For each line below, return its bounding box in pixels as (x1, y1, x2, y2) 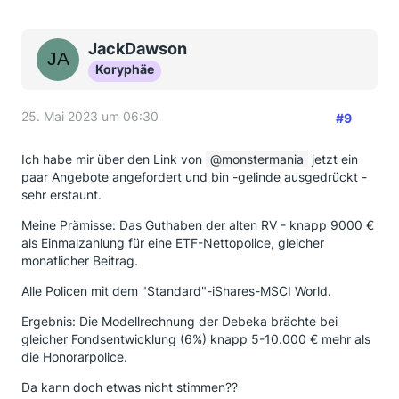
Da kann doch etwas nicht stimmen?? (21, 379, 238, 395)
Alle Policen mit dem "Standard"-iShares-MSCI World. (21, 283, 331, 298)
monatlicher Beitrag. (21, 253, 138, 268)
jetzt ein (308, 151, 358, 167)
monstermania (222, 151, 304, 167)
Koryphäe (95, 61, 154, 77)
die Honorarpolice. (21, 349, 127, 364)
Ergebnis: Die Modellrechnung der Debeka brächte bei (21, 313, 338, 329)
